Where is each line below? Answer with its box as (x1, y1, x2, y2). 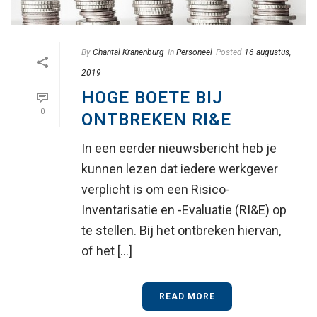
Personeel (176, 47, 212, 57)
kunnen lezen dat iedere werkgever (81, 161, 278, 176)
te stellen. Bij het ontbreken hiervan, (81, 222, 281, 238)
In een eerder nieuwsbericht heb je (81, 140, 277, 156)
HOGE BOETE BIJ (81, 87, 223, 108)
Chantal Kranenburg (93, 47, 164, 57)
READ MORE (158, 291, 215, 301)
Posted (216, 47, 242, 57)
